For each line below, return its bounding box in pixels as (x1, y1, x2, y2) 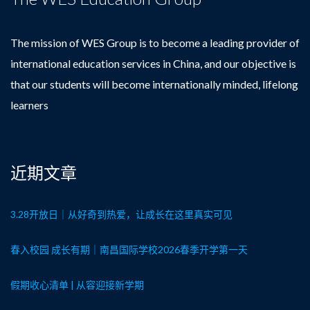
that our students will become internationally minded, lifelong (10, 77, 298, 91)
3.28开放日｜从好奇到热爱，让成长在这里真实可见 (10, 208, 232, 220)
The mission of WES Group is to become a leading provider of (10, 36, 300, 49)
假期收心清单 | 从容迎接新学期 (10, 279, 144, 291)
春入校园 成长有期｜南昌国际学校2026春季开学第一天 (10, 244, 248, 255)
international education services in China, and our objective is (10, 57, 296, 70)
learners (10, 98, 48, 111)
